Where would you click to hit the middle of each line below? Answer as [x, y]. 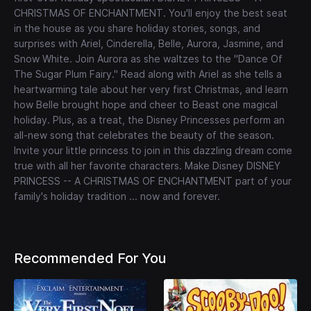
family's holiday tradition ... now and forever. [117, 196]
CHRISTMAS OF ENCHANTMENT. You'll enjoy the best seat [151, 13]
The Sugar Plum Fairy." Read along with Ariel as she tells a [148, 74]
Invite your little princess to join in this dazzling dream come [153, 151]
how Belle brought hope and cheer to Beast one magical [146, 105]
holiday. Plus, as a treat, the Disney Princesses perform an [149, 120]
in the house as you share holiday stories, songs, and [137, 28]
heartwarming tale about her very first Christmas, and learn [151, 90]
